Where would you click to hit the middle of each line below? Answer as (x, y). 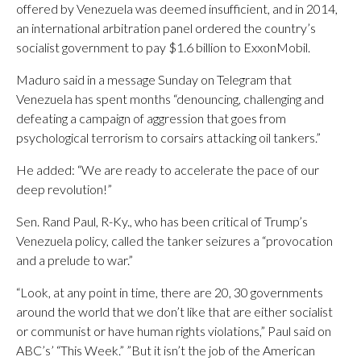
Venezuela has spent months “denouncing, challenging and (170, 99)
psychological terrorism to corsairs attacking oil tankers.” (168, 137)
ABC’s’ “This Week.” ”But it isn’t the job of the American (166, 350)
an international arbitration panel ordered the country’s (166, 28)
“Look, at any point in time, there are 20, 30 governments (170, 292)
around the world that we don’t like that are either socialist (174, 311)
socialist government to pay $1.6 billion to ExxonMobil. (163, 47)
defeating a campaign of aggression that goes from (151, 118)
